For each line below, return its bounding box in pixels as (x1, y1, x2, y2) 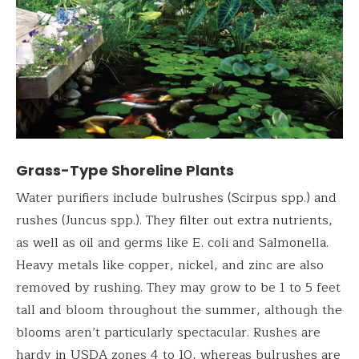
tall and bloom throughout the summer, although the (16, 299, 342, 321)
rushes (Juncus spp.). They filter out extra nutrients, (16, 209, 333, 231)
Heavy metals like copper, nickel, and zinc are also (16, 254, 324, 276)
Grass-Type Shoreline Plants (16, 159, 234, 180)
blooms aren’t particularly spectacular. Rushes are (16, 321, 321, 343)
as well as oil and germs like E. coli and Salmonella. (16, 232, 329, 253)
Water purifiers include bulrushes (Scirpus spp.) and (16, 187, 337, 208)
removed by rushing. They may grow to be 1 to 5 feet (16, 276, 341, 298)
